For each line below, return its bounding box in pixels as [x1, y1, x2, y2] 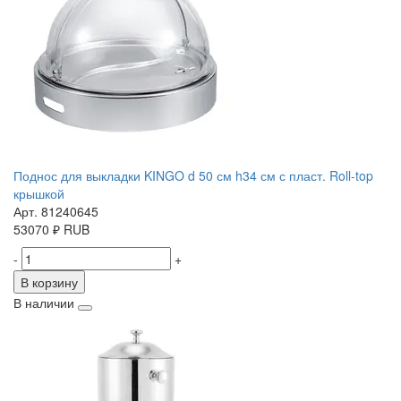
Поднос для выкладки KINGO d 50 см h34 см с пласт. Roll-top [13, 166, 373, 185]
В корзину [21, 273, 78, 292]
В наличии [13, 294, 74, 312]
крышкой [13, 184, 64, 203]
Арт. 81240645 [13, 202, 98, 221]
